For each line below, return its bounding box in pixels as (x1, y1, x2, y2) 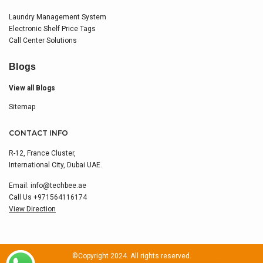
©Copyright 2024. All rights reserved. (72, 252, 191, 261)
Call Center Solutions (9, 36, 79, 45)
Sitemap (9, 103, 35, 112)
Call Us (9, 193, 33, 202)
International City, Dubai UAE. (9, 161, 102, 170)
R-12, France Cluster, (9, 149, 76, 158)
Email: (9, 181, 31, 190)
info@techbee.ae (31, 181, 86, 190)
